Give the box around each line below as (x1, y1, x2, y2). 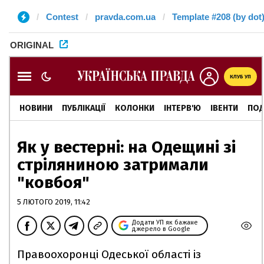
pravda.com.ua (95, 12, 156, 22)
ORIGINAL (10, 40, 54, 50)
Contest (46, 12, 78, 22)
